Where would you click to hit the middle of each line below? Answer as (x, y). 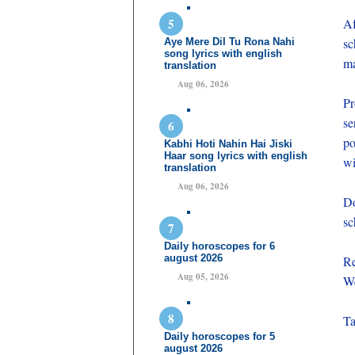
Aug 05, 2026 (203, 277)
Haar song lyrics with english (236, 156)
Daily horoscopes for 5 (219, 336)
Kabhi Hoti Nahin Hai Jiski (228, 144)
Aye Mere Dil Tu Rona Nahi (229, 42)
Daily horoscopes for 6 (219, 246)
